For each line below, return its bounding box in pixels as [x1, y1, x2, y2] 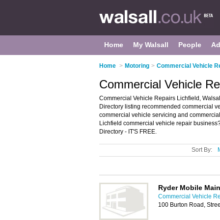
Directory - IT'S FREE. [99, 128, 157, 135]
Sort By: [192, 146, 212, 153]
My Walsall [133, 41, 168, 49]
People [178, 41, 201, 49]
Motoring [125, 62, 149, 69]
